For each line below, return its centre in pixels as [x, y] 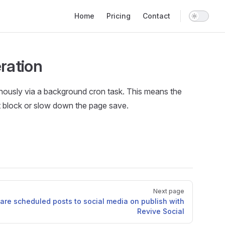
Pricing [119, 16]
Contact [156, 16]
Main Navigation [98, 6]
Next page [169, 191]
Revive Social [161, 211]
